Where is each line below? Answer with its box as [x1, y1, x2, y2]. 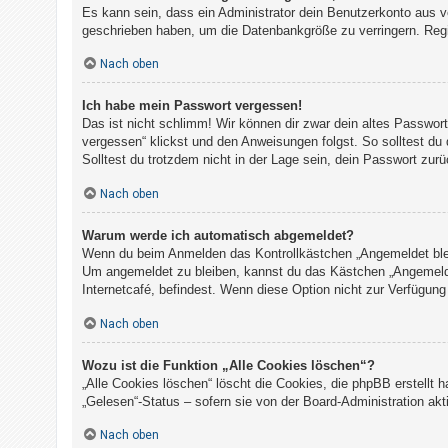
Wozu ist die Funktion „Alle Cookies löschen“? [82, 357, 375, 373]
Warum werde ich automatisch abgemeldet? [82, 228, 354, 244]
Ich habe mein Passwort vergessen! [82, 98, 302, 114]
